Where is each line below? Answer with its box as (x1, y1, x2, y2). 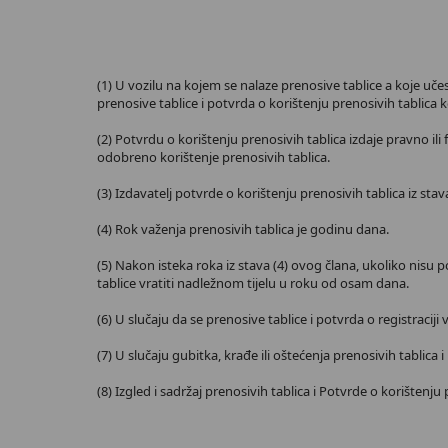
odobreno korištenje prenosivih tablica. (97, 148, 330, 166)
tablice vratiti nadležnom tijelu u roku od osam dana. (97, 274, 409, 292)
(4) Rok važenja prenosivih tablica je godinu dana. (97, 220, 389, 238)
